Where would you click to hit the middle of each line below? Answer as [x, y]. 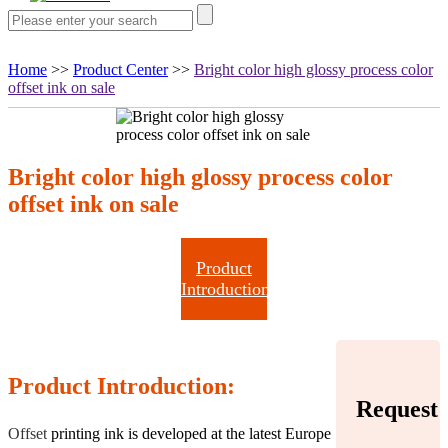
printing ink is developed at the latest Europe [191, 433]
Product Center [120, 69]
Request [396, 408]
